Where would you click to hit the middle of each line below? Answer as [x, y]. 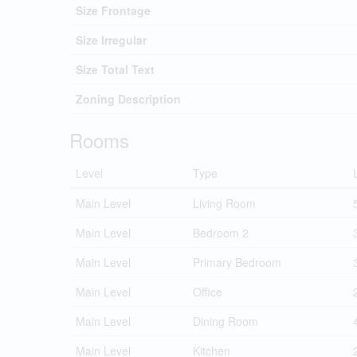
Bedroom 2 [221, 232]
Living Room [224, 203]
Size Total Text [115, 69]
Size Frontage [113, 10]
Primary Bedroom [237, 262]
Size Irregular [111, 39]
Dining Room [226, 321]
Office [208, 291]
